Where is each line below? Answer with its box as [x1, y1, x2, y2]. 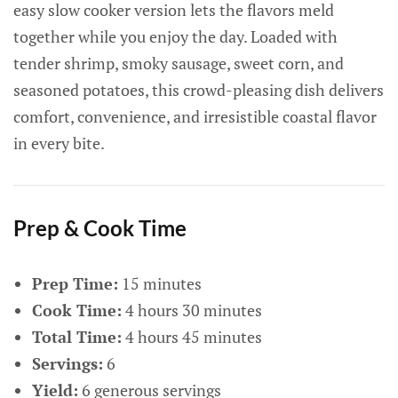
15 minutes [117, 273, 202, 294]
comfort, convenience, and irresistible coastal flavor [13, 106, 377, 127]
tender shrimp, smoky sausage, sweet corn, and [13, 52, 344, 74]
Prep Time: [31, 273, 118, 294]
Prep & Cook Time [13, 215, 187, 241]
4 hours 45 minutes [121, 326, 262, 347]
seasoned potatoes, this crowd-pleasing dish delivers [13, 79, 384, 100]
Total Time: [31, 326, 122, 347]
